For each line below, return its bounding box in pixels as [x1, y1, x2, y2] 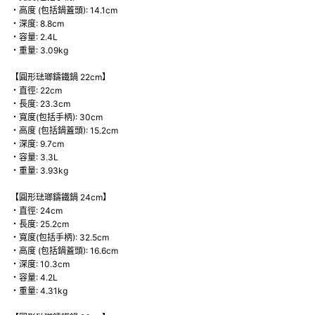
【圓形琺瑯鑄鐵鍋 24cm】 [11, 192, 111, 203]
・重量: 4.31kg [11, 285, 67, 297]
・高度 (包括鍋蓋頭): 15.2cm [11, 125, 118, 136]
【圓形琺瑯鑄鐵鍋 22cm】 [11, 72, 110, 83]
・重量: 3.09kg [11, 45, 68, 56]
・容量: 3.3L [11, 152, 58, 163]
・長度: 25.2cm [11, 219, 69, 230]
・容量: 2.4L [11, 32, 58, 43]
